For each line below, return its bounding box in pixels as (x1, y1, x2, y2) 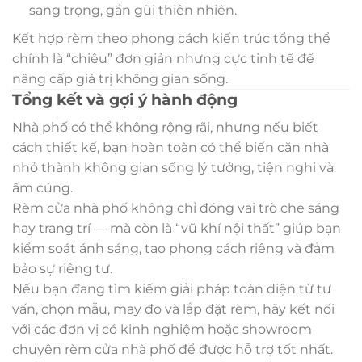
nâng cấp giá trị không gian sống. (12, 70, 228, 86)
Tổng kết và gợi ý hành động (12, 89, 238, 109)
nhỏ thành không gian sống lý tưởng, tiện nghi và (12, 159, 334, 175)
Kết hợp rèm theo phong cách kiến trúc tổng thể (12, 30, 330, 46)
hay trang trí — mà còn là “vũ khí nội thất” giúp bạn (12, 220, 341, 236)
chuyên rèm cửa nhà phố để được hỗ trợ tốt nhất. (12, 341, 333, 357)
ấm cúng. (12, 179, 73, 196)
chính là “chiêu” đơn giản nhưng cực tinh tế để (12, 50, 314, 66)
